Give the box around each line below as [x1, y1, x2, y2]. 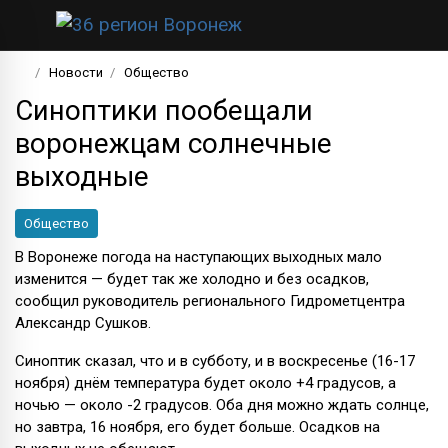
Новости [49, 64, 104, 80]
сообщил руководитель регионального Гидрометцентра [15, 291, 405, 310]
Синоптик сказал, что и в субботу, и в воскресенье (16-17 [15, 351, 415, 370]
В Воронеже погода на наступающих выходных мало [15, 247, 382, 266]
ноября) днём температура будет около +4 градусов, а [15, 373, 396, 392]
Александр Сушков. [15, 313, 151, 332]
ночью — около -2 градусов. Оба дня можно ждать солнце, [15, 395, 429, 414]
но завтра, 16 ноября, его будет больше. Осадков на [15, 417, 380, 436]
